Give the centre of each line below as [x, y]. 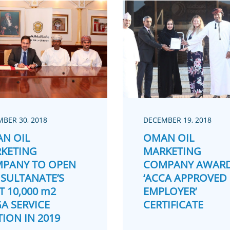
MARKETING [172, 151]
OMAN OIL [168, 138]
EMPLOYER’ [170, 191]
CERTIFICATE [173, 205]
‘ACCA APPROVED [185, 178]
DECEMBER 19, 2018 [177, 120]
